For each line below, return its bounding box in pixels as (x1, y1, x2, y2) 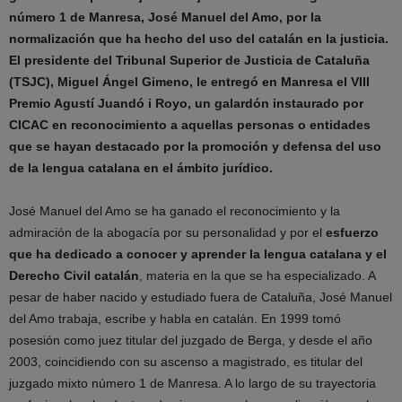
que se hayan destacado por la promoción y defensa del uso (9, 139, 381, 153)
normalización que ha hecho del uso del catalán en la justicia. (9, 31, 389, 46)
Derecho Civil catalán (9, 268, 139, 283)
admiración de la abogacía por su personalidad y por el (9, 225, 326, 240)
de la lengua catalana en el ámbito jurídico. (9, 161, 273, 175)
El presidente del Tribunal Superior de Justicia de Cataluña (9, 53, 370, 67)
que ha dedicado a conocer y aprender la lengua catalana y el (9, 247, 387, 261)
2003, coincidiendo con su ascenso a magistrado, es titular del (9, 354, 363, 369)
